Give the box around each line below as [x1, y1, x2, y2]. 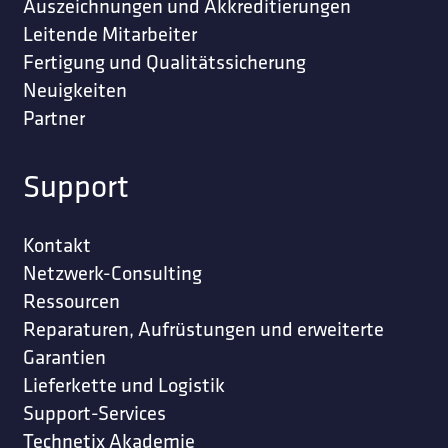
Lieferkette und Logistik [22, 369, 225, 399]
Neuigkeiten [22, 75, 127, 105]
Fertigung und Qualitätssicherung [22, 47, 306, 77]
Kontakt [22, 229, 91, 259]
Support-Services [22, 397, 166, 427]
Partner [22, 103, 85, 133]
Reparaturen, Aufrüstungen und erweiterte [22, 313, 384, 343]
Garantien [22, 341, 106, 371]
